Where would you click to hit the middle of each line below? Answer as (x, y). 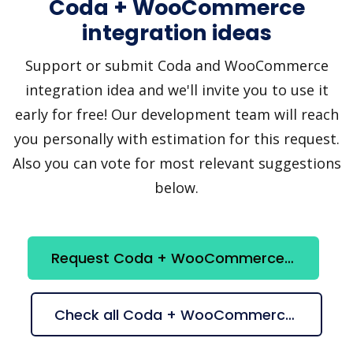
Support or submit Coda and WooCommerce (176, 65)
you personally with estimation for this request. (176, 138)
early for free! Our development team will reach (176, 114)
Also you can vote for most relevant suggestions (176, 163)
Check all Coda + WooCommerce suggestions (290, 314)
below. (176, 187)
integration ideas (176, 32)
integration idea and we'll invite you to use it (176, 89)
